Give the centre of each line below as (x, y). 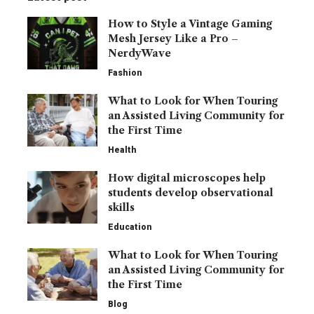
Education (130, 227)
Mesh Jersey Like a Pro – (173, 39)
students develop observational (191, 193)
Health (122, 150)
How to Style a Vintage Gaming (190, 24)
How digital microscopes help (187, 178)
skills (121, 207)
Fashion (125, 73)
